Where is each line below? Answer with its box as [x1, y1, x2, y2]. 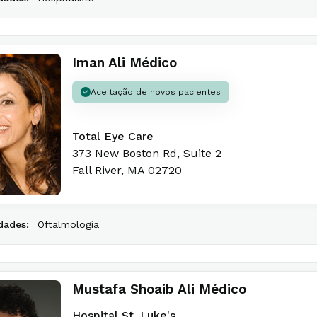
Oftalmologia [38, 219, 99, 230]
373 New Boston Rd [72, 146, 177, 160]
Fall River [72, 163, 121, 177]
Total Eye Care [72, 129, 154, 143]
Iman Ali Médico [72, 54, 177, 71]
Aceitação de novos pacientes [91, 87, 221, 97]
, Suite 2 [177, 146, 221, 160]
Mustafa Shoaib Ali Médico [72, 281, 246, 297]
